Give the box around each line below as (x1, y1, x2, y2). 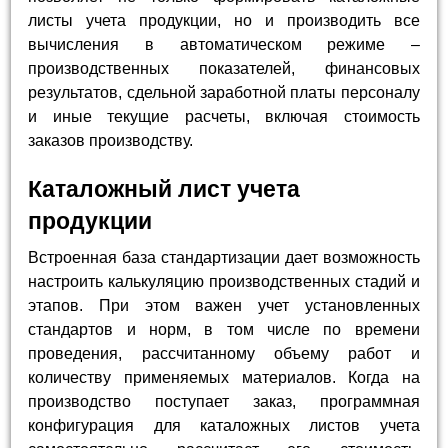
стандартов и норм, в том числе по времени (28, 321, 420, 339)
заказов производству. (28, 132, 194, 150)
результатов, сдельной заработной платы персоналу (28, 84, 420, 102)
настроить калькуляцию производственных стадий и (28, 273, 420, 291)
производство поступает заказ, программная (28, 393, 420, 411)
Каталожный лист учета (28, 176, 301, 203)
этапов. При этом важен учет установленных (28, 297, 420, 315)
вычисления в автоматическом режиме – (28, 36, 420, 54)
